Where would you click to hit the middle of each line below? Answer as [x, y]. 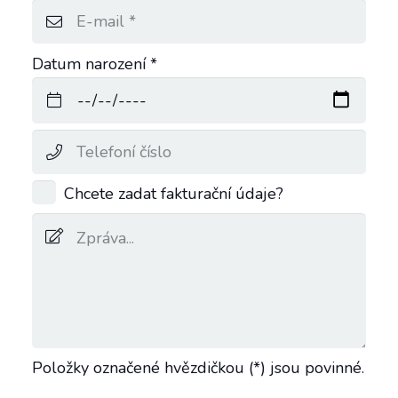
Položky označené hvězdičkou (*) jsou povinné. [198, 367]
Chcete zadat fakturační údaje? [174, 194]
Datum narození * [95, 64]
